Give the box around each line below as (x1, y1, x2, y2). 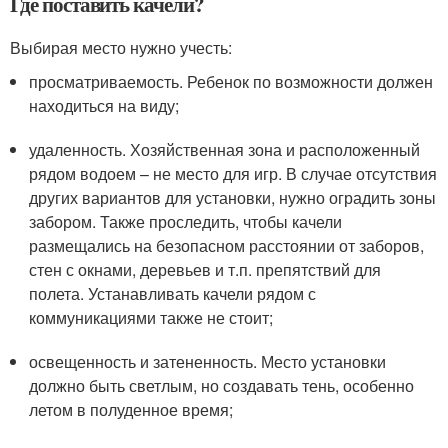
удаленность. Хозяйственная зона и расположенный (29, 137, 421, 161)
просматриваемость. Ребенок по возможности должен (29, 69, 434, 93)
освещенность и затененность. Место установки (29, 349, 387, 373)
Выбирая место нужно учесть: (10, 35, 232, 59)
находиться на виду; (29, 93, 180, 117)
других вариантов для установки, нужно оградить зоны (29, 185, 437, 209)
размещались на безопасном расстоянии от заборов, (29, 233, 425, 257)
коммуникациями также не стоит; (29, 305, 274, 329)
